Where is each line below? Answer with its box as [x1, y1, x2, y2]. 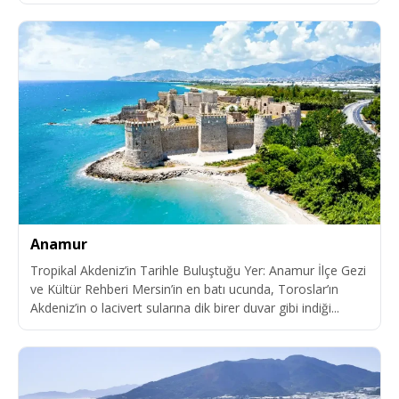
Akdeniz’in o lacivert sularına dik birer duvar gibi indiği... [30, 299, 339, 317]
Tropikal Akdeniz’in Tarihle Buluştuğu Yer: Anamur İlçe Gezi [30, 262, 366, 280]
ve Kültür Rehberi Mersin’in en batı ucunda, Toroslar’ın [30, 281, 338, 298]
